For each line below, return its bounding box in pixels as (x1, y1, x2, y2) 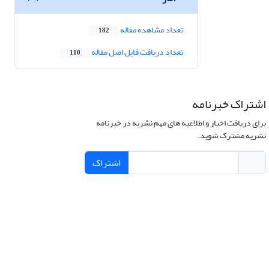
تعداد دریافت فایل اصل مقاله (90, 44, 183, 61)
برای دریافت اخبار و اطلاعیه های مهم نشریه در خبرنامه (95, 115, 266, 131)
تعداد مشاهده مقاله (119, 22, 183, 38)
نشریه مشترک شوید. (197, 127, 266, 144)
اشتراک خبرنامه (192, 92, 266, 116)
